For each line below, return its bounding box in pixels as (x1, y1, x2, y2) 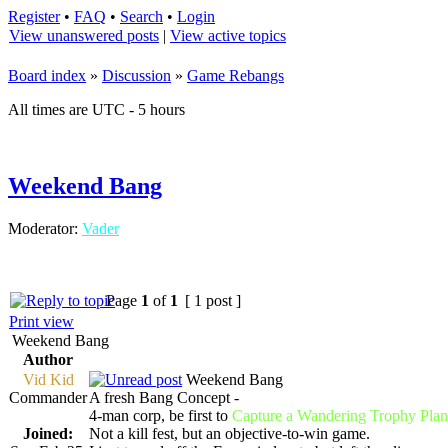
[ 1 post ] (181, 291, 245, 309)
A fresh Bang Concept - (89, 388, 239, 406)
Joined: (23, 424, 73, 442)
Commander (9, 388, 87, 406)
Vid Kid (22, 370, 74, 388)
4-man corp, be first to (89, 406, 232, 424)
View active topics (170, 27, 286, 44)
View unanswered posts (9, 27, 159, 44)
